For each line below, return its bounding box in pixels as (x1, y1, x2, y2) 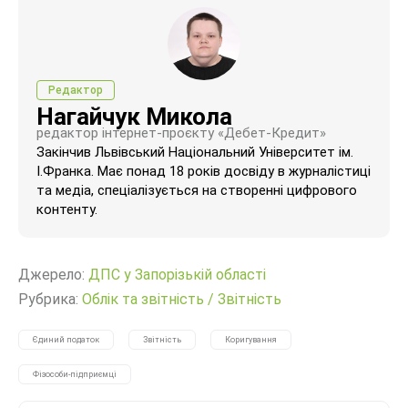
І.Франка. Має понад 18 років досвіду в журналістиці (36, 162, 371, 179)
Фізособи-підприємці (33, 369, 117, 379)
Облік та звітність (82, 290, 204, 308)
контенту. (36, 200, 97, 218)
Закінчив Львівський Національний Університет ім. (36, 143, 353, 160)
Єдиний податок (33, 334, 99, 344)
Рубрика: (18, 290, 82, 308)
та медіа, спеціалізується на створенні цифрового (36, 181, 357, 199)
